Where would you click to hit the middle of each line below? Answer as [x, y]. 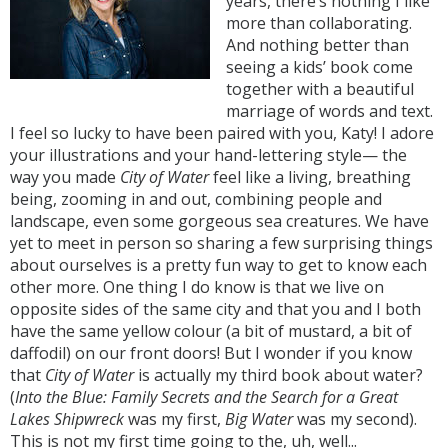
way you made [65, 177]
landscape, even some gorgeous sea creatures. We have [219, 221]
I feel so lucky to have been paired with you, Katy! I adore [222, 133]
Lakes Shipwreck [67, 419]
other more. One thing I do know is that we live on [197, 287]
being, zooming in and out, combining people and [196, 199]
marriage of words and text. [329, 111]
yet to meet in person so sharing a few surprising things [221, 243]
